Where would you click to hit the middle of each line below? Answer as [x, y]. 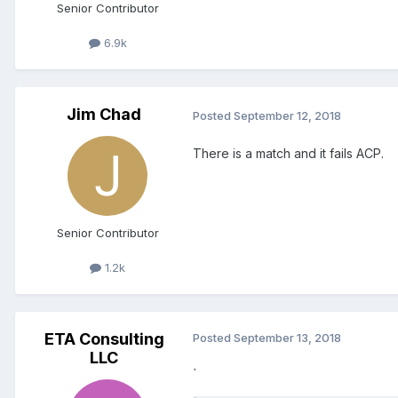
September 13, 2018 [287, 338]
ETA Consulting [104, 339]
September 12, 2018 [287, 115]
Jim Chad [104, 115]
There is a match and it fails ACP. [288, 154]
